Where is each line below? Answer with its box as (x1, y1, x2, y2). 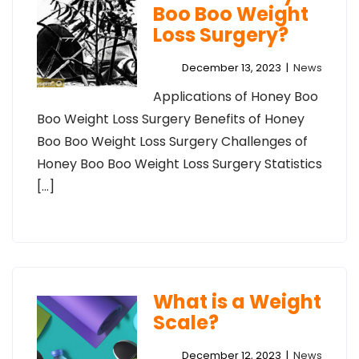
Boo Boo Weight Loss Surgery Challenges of (37, 132, 308, 151)
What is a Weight (152, 288, 321, 315)
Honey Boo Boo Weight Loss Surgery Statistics (37, 155, 322, 173)
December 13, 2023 (182, 61, 281, 75)
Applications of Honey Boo (152, 87, 318, 106)
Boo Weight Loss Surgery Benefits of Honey (37, 110, 305, 128)
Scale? (152, 309, 219, 336)
